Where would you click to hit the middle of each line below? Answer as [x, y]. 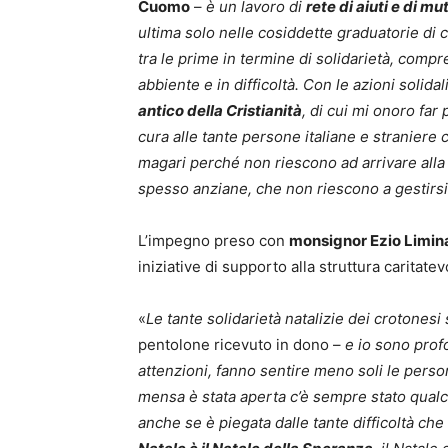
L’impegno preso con [213, 241]
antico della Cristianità [220, 111]
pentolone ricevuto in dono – [241, 345]
